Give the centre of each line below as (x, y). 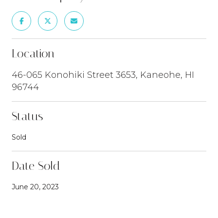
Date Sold (36, 166)
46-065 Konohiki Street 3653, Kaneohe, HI (103, 75)
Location (33, 53)
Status (27, 116)
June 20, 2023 (35, 187)
